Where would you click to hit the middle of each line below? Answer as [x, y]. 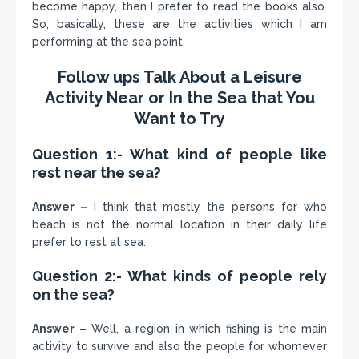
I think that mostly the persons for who [207, 207]
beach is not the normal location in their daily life [179, 224]
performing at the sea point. [109, 42]
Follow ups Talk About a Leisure [179, 77]
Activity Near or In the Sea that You [179, 98]
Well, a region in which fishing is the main [206, 329]
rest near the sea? [97, 173]
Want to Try [179, 119]
